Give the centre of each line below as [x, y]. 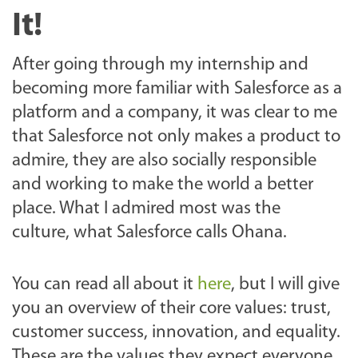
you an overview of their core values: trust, [171, 308]
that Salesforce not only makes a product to [176, 137]
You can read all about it [105, 284]
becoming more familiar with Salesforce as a [177, 89]
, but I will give [285, 284]
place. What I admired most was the [146, 209]
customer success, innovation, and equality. [176, 332]
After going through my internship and [160, 65]
